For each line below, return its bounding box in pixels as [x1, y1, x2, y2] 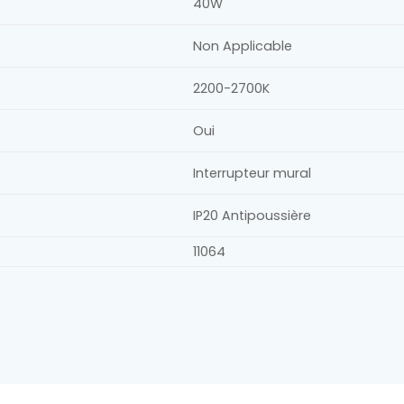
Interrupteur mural [193, 163, 312, 182]
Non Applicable [193, 36, 293, 55]
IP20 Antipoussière [193, 206, 312, 225]
